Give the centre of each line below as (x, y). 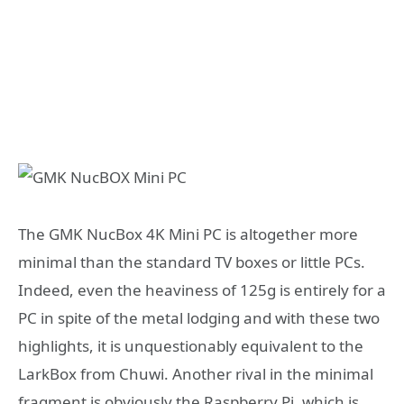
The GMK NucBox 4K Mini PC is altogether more (188, 234)
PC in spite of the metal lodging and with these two (199, 318)
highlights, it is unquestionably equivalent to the (191, 346)
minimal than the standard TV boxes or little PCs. (192, 262)
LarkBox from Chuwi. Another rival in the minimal (196, 374)
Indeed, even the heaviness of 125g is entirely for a (202, 290)
